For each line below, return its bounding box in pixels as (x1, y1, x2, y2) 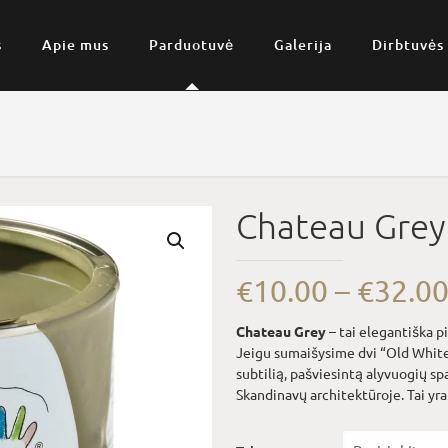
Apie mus (42, 35, 110, 54)
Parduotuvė (149, 35, 235, 54)
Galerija (274, 35, 333, 54)
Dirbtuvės (372, 35, 445, 54)
